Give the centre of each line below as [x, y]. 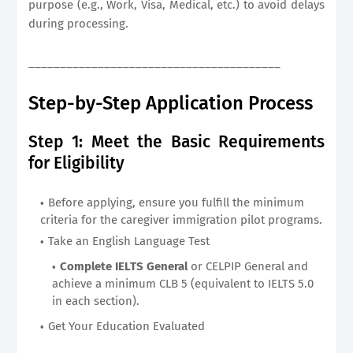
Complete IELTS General [125, 266]
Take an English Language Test [129, 241]
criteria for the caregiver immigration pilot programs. [181, 219]
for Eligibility [76, 163]
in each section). [96, 301]
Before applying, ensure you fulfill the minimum [176, 202]
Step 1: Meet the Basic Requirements [176, 141]
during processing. [78, 23]
